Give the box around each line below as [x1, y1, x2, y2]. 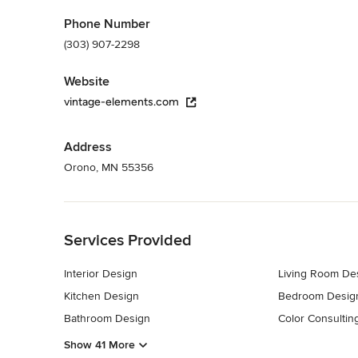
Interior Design [64, 266, 137, 280]
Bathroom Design [64, 311, 150, 325]
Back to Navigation [64, 202, 157, 217]
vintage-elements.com [64, 94, 179, 109]
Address [64, 138, 112, 155]
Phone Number [64, 15, 150, 32]
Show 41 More [64, 338, 135, 352]
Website [64, 73, 109, 89]
